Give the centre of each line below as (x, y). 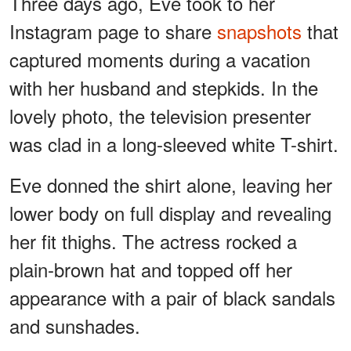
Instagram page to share (113, 31)
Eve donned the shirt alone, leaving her (171, 184)
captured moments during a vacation (160, 59)
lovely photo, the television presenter (160, 115)
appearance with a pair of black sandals (172, 297)
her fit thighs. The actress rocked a (153, 241)
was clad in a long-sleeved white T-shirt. (174, 143)
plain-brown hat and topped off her (151, 269)
